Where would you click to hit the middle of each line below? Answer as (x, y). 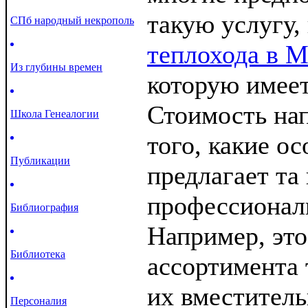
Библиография (44, 207)
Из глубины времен (56, 67)
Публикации (40, 161)
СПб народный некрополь (72, 20)
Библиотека (38, 254)
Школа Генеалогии (55, 114)
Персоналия (38, 301)
